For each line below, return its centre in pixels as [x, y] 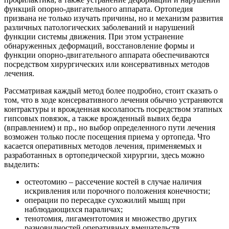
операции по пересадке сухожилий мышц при [105, 200]
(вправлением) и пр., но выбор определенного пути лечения [110, 128]
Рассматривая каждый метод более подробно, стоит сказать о [111, 91]
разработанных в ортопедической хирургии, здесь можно [104, 155]
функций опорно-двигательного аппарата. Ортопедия [98, 9]
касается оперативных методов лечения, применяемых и [103, 146]
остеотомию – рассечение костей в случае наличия [113, 182]
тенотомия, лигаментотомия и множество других [111, 219]
